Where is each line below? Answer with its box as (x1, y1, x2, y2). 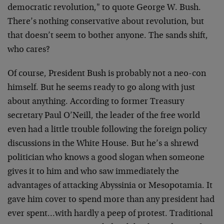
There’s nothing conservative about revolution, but (7, 17, 204, 26)
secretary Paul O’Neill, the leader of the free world (7, 111, 200, 120)
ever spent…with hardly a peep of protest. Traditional (7, 209, 213, 218)
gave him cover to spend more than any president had (7, 195, 214, 204)
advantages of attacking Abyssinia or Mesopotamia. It (7, 181, 212, 190)
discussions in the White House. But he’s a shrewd (7, 139, 198, 148)
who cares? (7, 45, 50, 54)
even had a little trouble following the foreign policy (7, 125, 206, 134)
